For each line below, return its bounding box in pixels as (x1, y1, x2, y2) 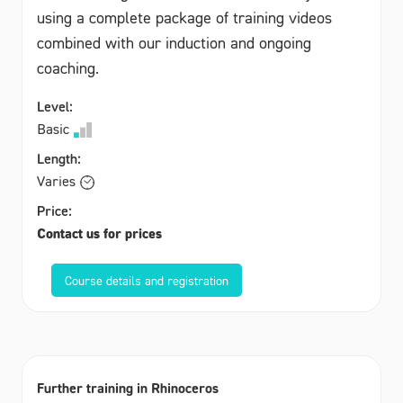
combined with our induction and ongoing (37, 32, 311, 52)
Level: (37, 96, 73, 115)
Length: (37, 148, 81, 167)
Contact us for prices (37, 223, 162, 242)
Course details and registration (65, 272, 228, 288)
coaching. (37, 58, 99, 77)
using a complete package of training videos (37, 7, 332, 27)
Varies (37, 171, 76, 190)
